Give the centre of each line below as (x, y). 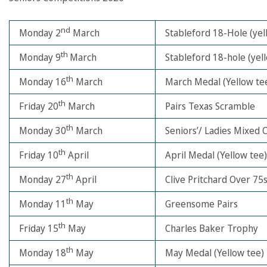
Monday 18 (43, 253)
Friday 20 (39, 106)
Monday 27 (43, 179)
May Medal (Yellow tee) (215, 253)
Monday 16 (43, 82)
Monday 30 (43, 131)
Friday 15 (39, 228)
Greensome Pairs (201, 204)
